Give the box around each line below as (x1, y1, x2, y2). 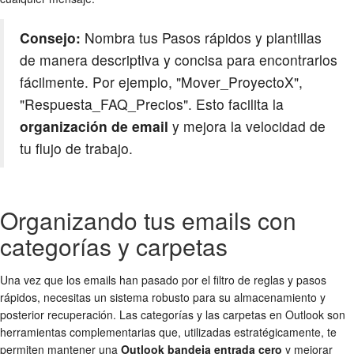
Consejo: (20, 28, 85, 48)
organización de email (20, 116, 168, 137)
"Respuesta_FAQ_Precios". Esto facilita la (20, 94, 284, 115)
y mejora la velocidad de (168, 116, 326, 137)
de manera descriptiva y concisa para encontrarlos (20, 50, 337, 70)
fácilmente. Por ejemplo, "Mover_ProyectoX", (20, 72, 303, 92)
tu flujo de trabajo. (20, 138, 133, 159)
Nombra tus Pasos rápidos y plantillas (85, 28, 322, 48)
